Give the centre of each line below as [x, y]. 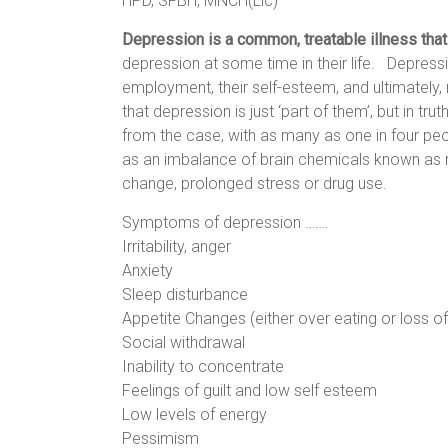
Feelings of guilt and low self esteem [249, 390]
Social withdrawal [183, 342]
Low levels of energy [194, 414]
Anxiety [147, 270]
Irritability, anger [176, 246]
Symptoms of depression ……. [225, 222]
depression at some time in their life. [254, 63]
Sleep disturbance [185, 294]
